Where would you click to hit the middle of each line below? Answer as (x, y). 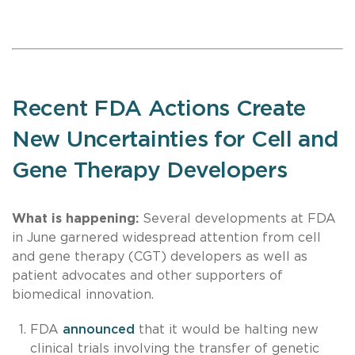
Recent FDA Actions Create (159, 109)
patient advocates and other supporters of (147, 275)
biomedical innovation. (85, 294)
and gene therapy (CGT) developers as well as (160, 256)
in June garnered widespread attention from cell (166, 237)
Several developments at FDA (239, 218)
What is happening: (77, 218)
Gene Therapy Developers (150, 171)
